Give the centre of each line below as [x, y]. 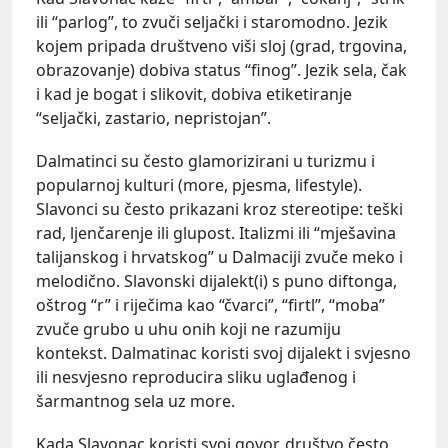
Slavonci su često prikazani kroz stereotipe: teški [219, 209]
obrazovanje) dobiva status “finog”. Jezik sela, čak [221, 70]
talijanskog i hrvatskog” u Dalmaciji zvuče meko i [219, 257]
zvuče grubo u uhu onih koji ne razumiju [188, 329]
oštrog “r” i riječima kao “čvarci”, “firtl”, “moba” [210, 305]
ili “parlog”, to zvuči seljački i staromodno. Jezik [212, 22]
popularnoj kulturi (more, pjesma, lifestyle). [199, 185]
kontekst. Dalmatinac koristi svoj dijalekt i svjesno [223, 353]
